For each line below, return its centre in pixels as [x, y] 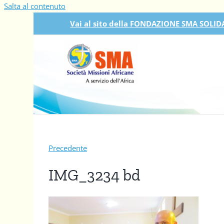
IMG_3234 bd [94, 175]
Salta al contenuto [35, 6]
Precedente [68, 148]
